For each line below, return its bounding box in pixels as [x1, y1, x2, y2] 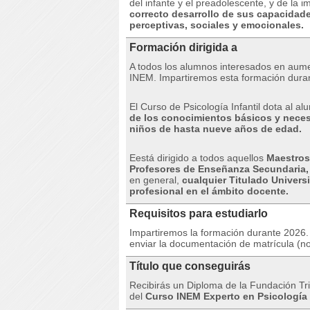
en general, [129, 174, 182, 185]
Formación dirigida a [129, 42, 237, 53]
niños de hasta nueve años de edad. [129, 123, 304, 134]
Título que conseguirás [129, 260, 250, 272]
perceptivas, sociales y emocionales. [129, 19, 304, 30]
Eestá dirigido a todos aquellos [129, 152, 266, 163]
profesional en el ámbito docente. [129, 185, 289, 197]
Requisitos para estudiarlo [129, 208, 268, 219]
